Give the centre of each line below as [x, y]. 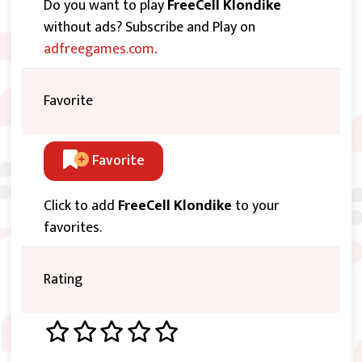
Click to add [81, 206]
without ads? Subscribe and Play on [149, 27]
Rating [63, 280]
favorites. [73, 228]
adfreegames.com [99, 49]
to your [256, 206]
